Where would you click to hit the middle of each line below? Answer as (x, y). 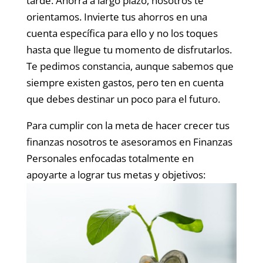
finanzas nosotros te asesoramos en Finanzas (129, 142)
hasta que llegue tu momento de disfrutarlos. (129, 50)
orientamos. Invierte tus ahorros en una (117, 17)
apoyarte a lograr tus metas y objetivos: (116, 175)
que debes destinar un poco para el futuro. (123, 99)
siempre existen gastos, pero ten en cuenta (125, 82)
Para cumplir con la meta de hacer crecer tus (128, 125)
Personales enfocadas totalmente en (110, 158)
